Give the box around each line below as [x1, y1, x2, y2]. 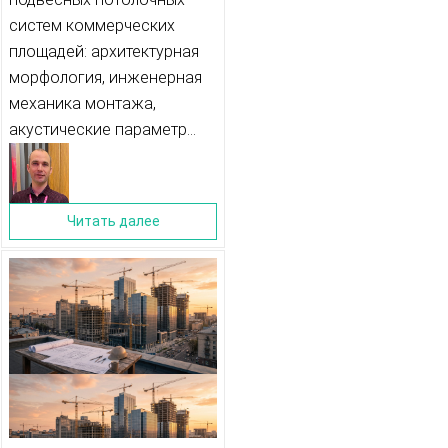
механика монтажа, [9, 94, 156, 114]
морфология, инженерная [9, 68, 202, 88]
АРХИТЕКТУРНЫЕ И [28, 33, 198, 55]
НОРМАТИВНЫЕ [43, 68, 183, 90]
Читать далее [66, 213, 160, 230]
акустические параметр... [9, 120, 196, 140]
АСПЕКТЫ [70, 103, 156, 125]
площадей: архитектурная [9, 42, 199, 62]
